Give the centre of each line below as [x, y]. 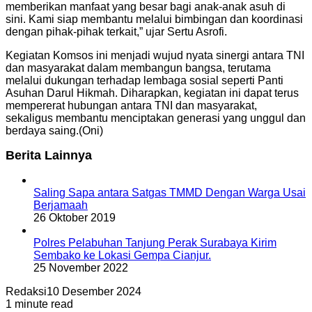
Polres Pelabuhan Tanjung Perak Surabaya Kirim [155, 242]
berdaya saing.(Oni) [54, 130]
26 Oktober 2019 [75, 217]
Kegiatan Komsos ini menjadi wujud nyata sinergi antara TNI [155, 55]
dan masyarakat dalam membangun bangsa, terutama [138, 68]
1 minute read [39, 304]
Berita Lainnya [49, 155]
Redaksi [26, 291]
